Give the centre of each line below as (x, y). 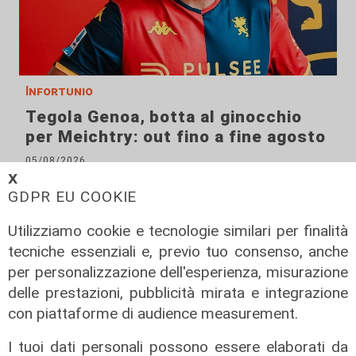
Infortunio (59, 91)
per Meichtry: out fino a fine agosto (176, 136)
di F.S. (41, 174)
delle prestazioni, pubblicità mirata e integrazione (178, 293)
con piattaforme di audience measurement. (153, 313)
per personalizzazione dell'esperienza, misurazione (178, 272)
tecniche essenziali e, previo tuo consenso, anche (178, 252)
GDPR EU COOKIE (73, 197)
